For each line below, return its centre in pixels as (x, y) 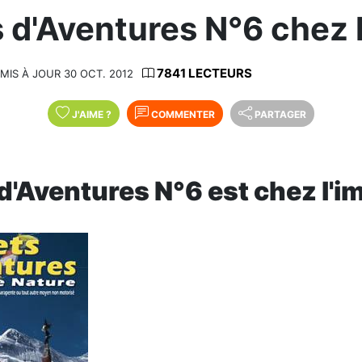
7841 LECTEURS (203, 73)
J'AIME (89, 114)
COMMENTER (182, 114)
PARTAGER (280, 114)
